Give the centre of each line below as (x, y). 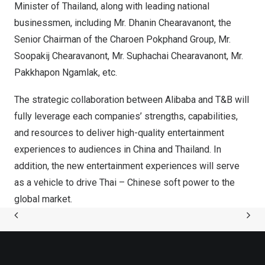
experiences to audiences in (74, 149)
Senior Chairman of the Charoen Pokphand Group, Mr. (122, 39)
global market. (43, 199)
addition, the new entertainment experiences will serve (127, 166)
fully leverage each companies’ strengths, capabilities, (126, 116)
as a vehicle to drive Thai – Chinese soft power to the (125, 182)
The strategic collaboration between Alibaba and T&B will (132, 100)
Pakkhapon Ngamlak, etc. (66, 72)
